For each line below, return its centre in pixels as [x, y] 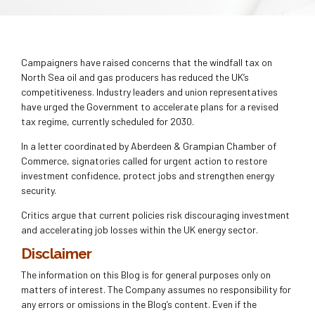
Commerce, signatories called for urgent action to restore [144, 161]
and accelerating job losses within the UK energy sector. [140, 230]
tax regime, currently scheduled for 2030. [108, 122]
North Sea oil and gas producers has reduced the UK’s [135, 77]
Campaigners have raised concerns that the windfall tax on [147, 63]
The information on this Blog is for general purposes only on [146, 274]
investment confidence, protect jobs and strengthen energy [148, 176]
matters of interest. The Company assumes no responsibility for [156, 289]
